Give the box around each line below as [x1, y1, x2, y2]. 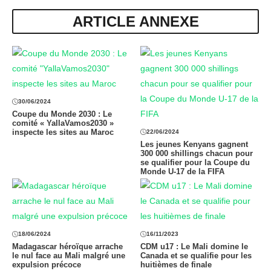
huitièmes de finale [140, 260, 212, 269]
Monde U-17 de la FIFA [140, 167, 224, 176]
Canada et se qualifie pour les [140, 251, 252, 260]
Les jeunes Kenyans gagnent [140, 140, 248, 149]
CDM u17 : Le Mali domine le [140, 242, 248, 251]
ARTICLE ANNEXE [72, 13, 199, 30]
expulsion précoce [12, 260, 81, 269]
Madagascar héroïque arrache [12, 242, 123, 251]
